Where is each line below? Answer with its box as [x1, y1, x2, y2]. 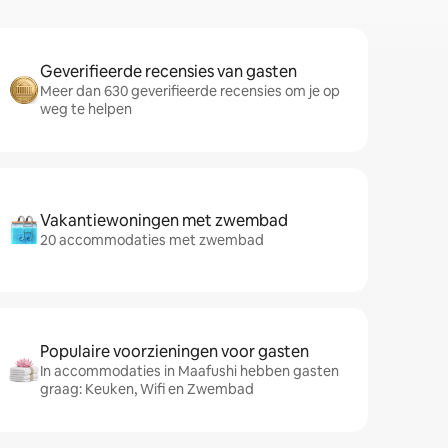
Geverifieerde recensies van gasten [40, 61, 297, 82]
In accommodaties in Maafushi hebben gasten [40, 362, 339, 380]
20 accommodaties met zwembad [40, 231, 264, 249]
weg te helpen [40, 100, 132, 118]
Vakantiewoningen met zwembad [40, 210, 288, 231]
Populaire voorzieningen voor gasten [40, 341, 309, 362]
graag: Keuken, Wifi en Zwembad [40, 380, 254, 398]
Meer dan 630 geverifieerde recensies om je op [40, 82, 340, 100]
